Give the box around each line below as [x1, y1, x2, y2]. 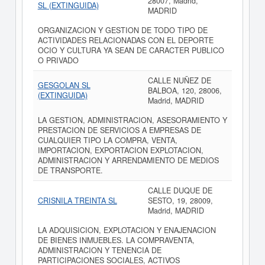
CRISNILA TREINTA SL [37, 195, 117, 206]
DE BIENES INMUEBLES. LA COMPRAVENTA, [37, 235, 195, 245]
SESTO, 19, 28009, [147, 195, 213, 206]
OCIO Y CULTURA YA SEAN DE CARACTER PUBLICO [37, 45, 224, 56]
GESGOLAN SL [37, 80, 91, 91]
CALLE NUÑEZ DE [147, 75, 211, 86]
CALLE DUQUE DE [147, 185, 212, 196]
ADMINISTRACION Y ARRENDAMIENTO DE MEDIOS [37, 155, 219, 166]
